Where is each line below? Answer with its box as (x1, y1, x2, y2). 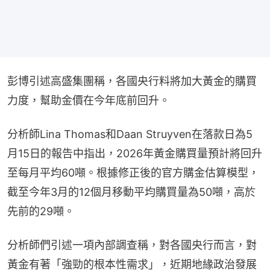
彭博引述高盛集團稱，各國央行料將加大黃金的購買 (7, 74, 257, 87)
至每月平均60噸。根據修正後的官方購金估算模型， (7, 166, 259, 179)
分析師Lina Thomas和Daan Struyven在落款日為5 (7, 127, 253, 140)
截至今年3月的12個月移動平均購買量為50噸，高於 (7, 185, 256, 198)
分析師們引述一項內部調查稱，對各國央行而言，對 (7, 238, 257, 251)
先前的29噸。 (7, 204, 75, 218)
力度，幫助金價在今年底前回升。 (7, 93, 170, 107)
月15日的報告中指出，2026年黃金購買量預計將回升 (7, 146, 262, 160)
